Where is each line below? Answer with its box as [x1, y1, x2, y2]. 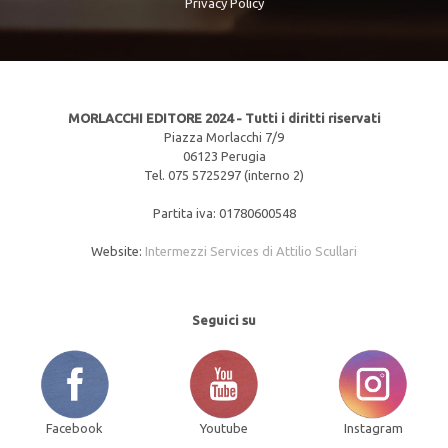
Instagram [343, 420, 403, 435]
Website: [91, 244, 145, 259]
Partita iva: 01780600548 [152, 206, 296, 221]
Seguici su [192, 313, 256, 328]
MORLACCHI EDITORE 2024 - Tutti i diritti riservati [67, 111, 381, 126]
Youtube [199, 420, 248, 435]
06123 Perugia [182, 149, 266, 164]
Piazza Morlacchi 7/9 [164, 130, 284, 145]
